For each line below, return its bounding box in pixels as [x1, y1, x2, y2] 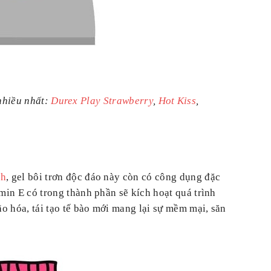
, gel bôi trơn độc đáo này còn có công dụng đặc [6, 171, 221, 183]
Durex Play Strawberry [51, 94, 153, 106]
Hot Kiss [158, 94, 197, 106]
